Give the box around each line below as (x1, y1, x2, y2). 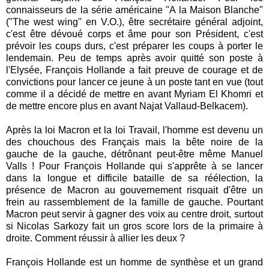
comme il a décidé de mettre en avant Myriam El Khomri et (6, 88, 263, 99)
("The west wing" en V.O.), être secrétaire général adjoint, (6, 16, 263, 27)
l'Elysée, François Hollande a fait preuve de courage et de (6, 64, 263, 75)
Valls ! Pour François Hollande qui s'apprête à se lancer (6, 160, 263, 171)
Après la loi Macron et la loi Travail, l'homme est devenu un (6, 124, 263, 135)
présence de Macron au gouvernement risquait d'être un (6, 184, 263, 195)
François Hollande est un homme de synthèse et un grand (6, 256, 263, 267)
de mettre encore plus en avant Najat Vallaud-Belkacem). (6, 100, 248, 111)
